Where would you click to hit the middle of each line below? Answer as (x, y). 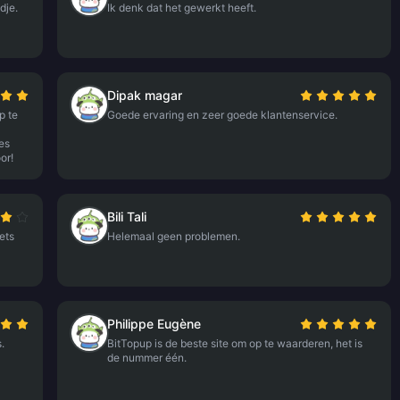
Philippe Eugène (154, 324)
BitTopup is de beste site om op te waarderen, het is (235, 343)
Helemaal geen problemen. (174, 236)
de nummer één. (147, 358)
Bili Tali (127, 217)
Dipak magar (145, 95)
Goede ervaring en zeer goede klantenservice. (223, 115)
